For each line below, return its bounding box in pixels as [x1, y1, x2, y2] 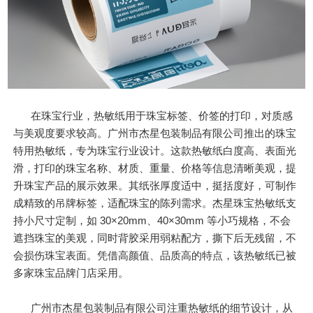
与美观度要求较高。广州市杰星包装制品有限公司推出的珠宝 [13, 126, 297, 139]
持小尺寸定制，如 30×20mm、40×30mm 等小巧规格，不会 [13, 214, 291, 226]
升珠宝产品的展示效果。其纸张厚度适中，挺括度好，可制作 [13, 179, 297, 191]
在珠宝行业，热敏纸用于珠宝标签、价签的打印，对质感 [31, 109, 293, 122]
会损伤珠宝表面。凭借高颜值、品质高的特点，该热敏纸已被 [13, 249, 297, 261]
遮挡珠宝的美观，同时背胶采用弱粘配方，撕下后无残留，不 [13, 231, 297, 244]
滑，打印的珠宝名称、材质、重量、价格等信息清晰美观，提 [13, 161, 297, 174]
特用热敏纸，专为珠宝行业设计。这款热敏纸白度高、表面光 [13, 144, 297, 156]
